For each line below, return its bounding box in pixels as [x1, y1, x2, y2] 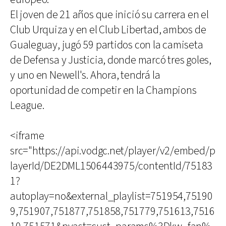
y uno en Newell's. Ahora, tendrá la [10, 68, 160, 83]
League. [10, 98, 44, 113]
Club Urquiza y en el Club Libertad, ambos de [10, 23, 206, 37]
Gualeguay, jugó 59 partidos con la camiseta [10, 38, 203, 52]
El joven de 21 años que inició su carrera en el [10, 8, 209, 22]
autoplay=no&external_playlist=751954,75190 [10, 189, 213, 204]
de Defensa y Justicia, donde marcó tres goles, [10, 53, 211, 68]
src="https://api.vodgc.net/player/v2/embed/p [10, 144, 215, 158]
